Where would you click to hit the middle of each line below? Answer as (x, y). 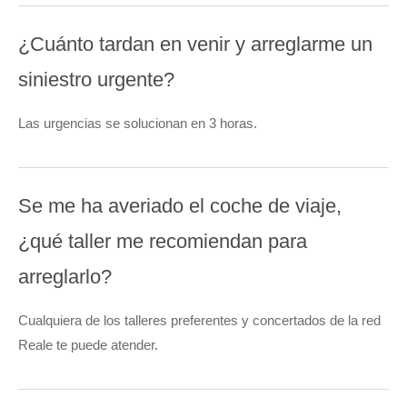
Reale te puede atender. (88, 345)
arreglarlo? (65, 277)
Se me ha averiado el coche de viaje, (180, 206)
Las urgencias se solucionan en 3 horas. (138, 124)
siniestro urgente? (96, 80)
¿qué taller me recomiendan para (163, 242)
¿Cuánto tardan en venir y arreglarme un (195, 45)
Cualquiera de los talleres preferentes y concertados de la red (199, 321)
